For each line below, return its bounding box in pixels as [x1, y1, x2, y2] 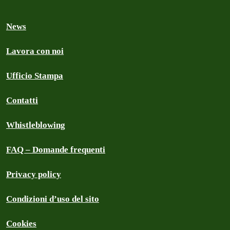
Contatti [6, 95, 38, 105]
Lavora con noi [6, 46, 64, 56]
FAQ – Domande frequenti [6, 145, 105, 155]
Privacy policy [6, 169, 61, 179]
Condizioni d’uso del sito [6, 194, 99, 204]
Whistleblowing [6, 120, 65, 130]
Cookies [6, 219, 36, 228]
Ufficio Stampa [6, 71, 63, 81]
